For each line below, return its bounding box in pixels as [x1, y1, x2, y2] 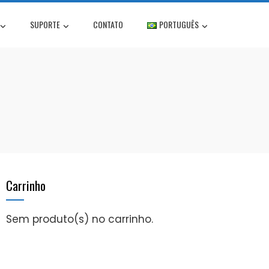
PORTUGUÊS [159, 17, 199, 31]
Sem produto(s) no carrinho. [6, 212, 153, 227]
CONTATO [92, 17, 123, 31]
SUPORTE [29, 17, 60, 31]
